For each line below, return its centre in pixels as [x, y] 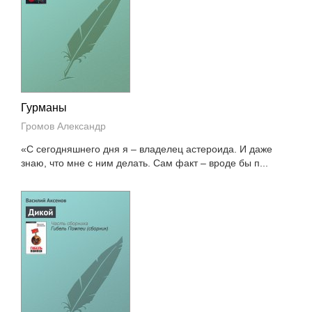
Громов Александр [64, 126]
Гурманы [44, 108]
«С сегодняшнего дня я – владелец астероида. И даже [147, 149]
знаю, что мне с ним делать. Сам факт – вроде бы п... [145, 163]
